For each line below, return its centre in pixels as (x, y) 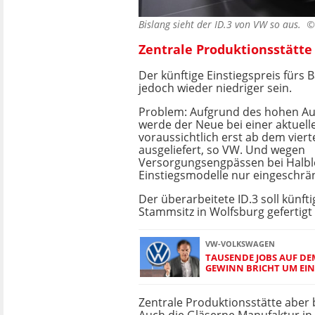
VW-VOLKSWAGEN (240, 244)
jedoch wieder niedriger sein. (215, 88)
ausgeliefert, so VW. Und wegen (222, 149)
